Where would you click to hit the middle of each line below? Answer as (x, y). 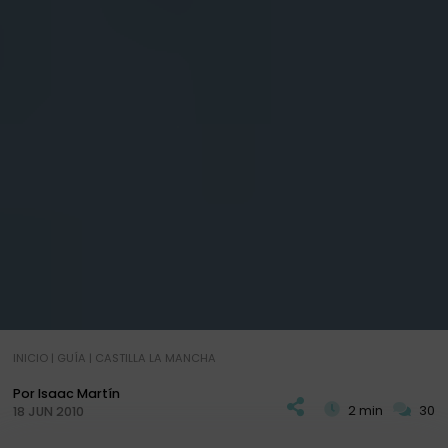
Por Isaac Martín (66, 394)
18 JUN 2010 (48, 412)
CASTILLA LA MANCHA (155, 358)
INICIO (30, 358)
